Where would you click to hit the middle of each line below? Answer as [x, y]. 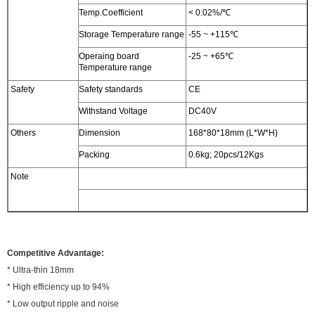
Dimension [99, 133]
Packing [94, 154]
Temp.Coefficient [111, 12]
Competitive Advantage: [56, 253]
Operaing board [109, 56]
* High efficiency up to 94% [58, 287]
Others [22, 133]
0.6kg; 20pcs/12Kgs [225, 154]
